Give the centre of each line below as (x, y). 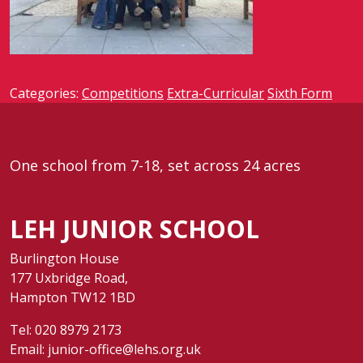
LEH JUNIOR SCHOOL (135, 229)
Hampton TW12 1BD (73, 297)
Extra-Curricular (216, 93)
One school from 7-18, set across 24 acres (155, 165)
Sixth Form (300, 93)
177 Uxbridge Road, (69, 278)
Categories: (46, 93)
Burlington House (64, 258)
